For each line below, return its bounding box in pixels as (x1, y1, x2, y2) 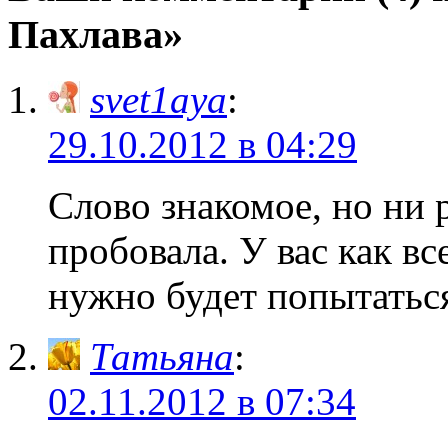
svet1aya (90, 78, 227, 122)
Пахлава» (8, 12, 183, 58)
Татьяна (90, 335, 234, 379)
